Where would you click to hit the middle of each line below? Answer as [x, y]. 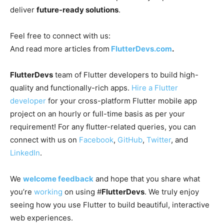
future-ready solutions [77, 9]
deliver [23, 9]
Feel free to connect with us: [60, 35]
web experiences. [41, 217]
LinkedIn [25, 152]
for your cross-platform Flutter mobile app [121, 100]
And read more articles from [60, 48]
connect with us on [44, 139]
